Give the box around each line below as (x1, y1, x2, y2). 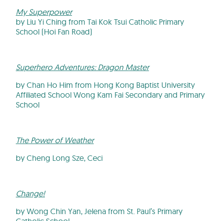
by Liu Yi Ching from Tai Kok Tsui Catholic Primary (16, 16, 184, 27)
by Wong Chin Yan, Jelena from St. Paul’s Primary (16, 206, 183, 216)
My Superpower (16, 6, 72, 17)
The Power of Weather (16, 135, 94, 145)
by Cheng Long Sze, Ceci (16, 152, 103, 163)
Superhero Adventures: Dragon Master (16, 62, 149, 72)
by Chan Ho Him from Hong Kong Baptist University (16, 79, 195, 90)
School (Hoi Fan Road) (16, 26, 92, 37)
